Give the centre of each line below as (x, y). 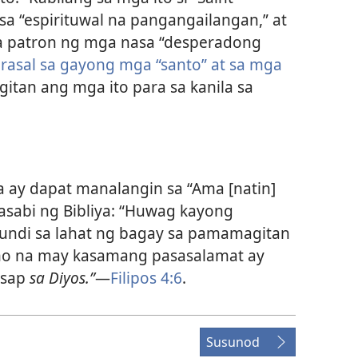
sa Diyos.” (62, 278)
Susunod (233, 342)
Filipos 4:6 (146, 278)
